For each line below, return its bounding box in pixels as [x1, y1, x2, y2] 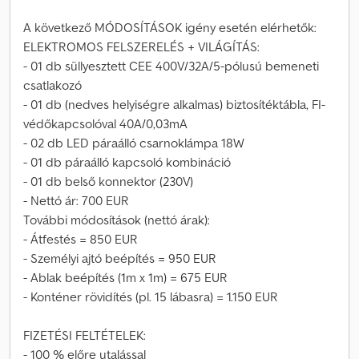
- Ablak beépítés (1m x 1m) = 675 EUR [23, 269, 228, 285]
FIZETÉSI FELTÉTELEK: [23, 327, 146, 343]
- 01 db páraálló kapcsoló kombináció [23, 154, 231, 170]
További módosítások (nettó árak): [23, 212, 210, 228]
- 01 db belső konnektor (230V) [23, 173, 193, 189]
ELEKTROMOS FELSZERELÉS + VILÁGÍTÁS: [23, 38, 260, 54]
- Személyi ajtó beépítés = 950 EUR [23, 250, 216, 266]
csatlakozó [23, 77, 82, 93]
